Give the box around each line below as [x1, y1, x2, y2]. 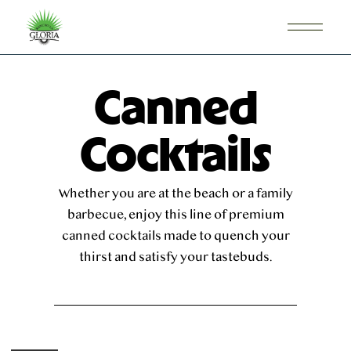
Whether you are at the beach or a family [58, 186, 293, 201]
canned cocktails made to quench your [61, 229, 290, 243]
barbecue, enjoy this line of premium [67, 208, 284, 222]
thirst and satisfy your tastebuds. [79, 250, 272, 264]
